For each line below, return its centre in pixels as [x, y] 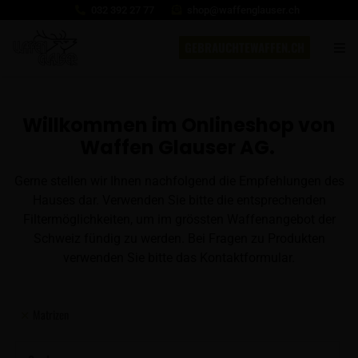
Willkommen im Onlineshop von [179, 125]
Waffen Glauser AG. [179, 147]
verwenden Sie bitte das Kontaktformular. [179, 257]
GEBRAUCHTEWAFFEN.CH [244, 48]
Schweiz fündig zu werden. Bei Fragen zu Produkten [179, 238]
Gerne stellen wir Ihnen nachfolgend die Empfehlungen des [179, 181]
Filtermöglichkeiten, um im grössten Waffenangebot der [179, 219]
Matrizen [51, 314]
